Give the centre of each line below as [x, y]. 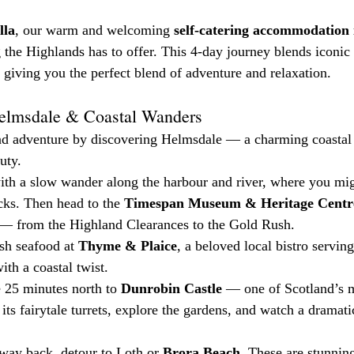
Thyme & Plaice [128, 246]
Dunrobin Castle [171, 288]
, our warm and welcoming [94, 30]
